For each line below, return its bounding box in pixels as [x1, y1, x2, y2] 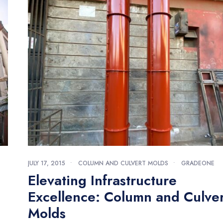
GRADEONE [181, 159, 215, 168]
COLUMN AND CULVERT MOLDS [78, 159, 168, 168]
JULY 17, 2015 [27, 159, 65, 168]
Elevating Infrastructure [27, 170, 177, 191]
